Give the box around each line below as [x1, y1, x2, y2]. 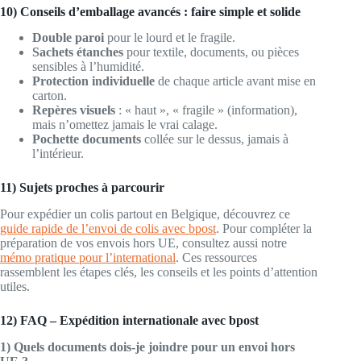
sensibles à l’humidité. [32, 60, 144, 74]
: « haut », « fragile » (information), [115, 103, 297, 118]
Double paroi [32, 31, 104, 45]
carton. [32, 89, 67, 103]
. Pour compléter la [216, 222, 312, 236]
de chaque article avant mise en [155, 74, 316, 89]
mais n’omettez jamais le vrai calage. [32, 118, 218, 132]
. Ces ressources [176, 251, 257, 265]
